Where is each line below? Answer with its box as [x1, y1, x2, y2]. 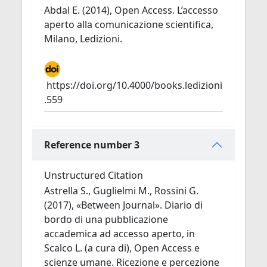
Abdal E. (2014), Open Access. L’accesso [44, 4, 218, 17]
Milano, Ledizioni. [44, 32, 122, 45]
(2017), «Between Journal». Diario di [44, 198, 203, 212]
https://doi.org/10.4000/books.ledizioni [46, 79, 222, 92]
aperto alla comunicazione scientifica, [44, 18, 213, 31]
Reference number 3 [44, 138, 139, 151]
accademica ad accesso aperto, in [44, 227, 195, 240]
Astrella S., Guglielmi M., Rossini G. [44, 184, 198, 197]
